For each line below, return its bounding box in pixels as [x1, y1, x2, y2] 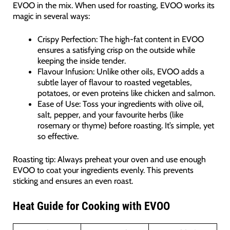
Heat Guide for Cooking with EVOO [12, 199, 170, 213]
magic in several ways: [12, 10, 90, 21]
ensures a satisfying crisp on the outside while [37, 45, 196, 55]
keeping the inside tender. [37, 55, 126, 66]
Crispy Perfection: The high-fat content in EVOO [37, 34, 204, 45]
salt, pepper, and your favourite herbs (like [37, 109, 184, 120]
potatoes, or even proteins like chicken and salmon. [37, 88, 216, 99]
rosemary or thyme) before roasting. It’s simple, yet [37, 120, 215, 131]
